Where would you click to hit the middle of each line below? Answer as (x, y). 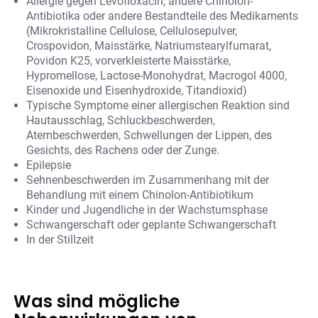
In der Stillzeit (60, 240)
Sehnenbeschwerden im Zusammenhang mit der (148, 180)
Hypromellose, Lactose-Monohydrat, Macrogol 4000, (157, 76)
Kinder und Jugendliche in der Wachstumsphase (147, 210)
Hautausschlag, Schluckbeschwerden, (121, 121)
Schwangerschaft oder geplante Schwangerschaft (152, 225)
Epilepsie (49, 165)
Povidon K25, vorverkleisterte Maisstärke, (129, 61)
